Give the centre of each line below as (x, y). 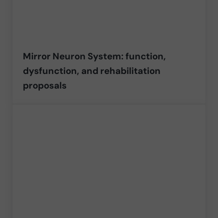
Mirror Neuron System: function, (95, 56)
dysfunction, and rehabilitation (92, 71)
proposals (45, 86)
